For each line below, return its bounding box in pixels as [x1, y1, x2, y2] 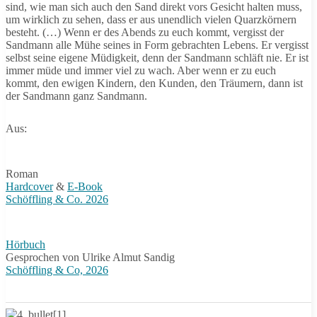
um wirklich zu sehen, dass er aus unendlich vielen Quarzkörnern [6, 13, 296, 25]
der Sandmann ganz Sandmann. [6, 90, 147, 102]
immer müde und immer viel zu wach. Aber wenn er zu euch [6, 64, 276, 76]
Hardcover [6, 180, 53, 192]
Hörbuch [6, 238, 45, 250]
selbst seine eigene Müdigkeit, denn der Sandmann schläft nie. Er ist [6, 52, 309, 64]
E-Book [67, 180, 103, 192]
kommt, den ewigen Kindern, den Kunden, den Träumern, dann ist [6, 77, 303, 89]
